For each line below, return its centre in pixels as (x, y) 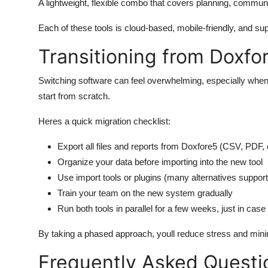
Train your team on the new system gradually (145, 193)
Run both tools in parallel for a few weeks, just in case (162, 208)
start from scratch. (74, 96)
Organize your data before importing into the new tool (160, 162)
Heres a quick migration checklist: (104, 121)
